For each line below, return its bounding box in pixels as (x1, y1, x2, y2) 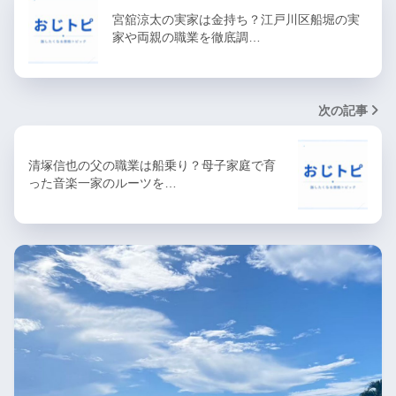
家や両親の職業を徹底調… (112, 30, 261, 45)
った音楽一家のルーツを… (28, 176, 177, 191)
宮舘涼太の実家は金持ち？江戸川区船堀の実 (112, 12, 360, 27)
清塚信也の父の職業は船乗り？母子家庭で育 (28, 158, 276, 173)
